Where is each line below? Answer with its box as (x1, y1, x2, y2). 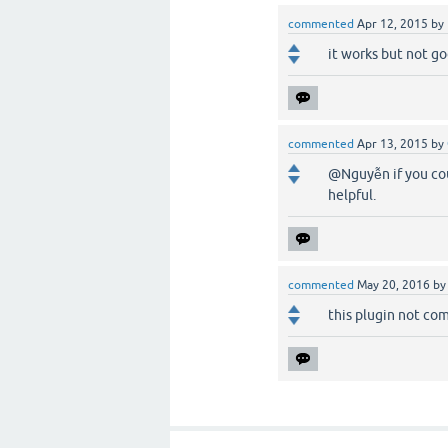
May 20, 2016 (357, 278, 430, 292)
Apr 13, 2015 (357, 137, 428, 151)
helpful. (328, 187, 376, 203)
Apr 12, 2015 (357, 17, 428, 31)
